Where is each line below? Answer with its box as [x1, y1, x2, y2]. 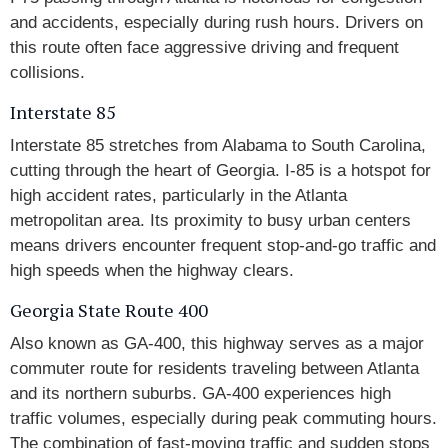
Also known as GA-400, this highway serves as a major [10, 334, 424, 353]
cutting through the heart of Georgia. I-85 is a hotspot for [10, 161, 431, 180]
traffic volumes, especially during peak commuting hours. [10, 409, 437, 428]
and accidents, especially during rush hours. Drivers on [10, 13, 423, 32]
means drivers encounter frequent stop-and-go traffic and [10, 236, 436, 255]
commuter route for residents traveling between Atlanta [10, 359, 419, 378]
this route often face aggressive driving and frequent [10, 38, 399, 57]
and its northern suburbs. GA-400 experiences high [10, 384, 391, 403]
